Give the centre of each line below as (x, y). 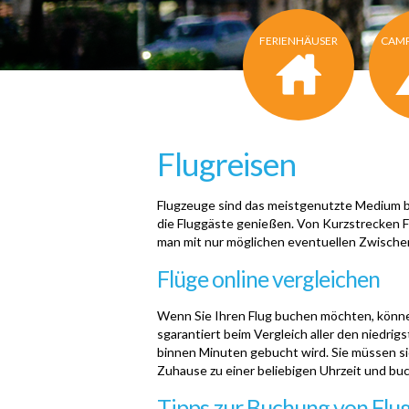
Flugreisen (226, 163)
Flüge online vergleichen (268, 278)
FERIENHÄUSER (299, 41)
